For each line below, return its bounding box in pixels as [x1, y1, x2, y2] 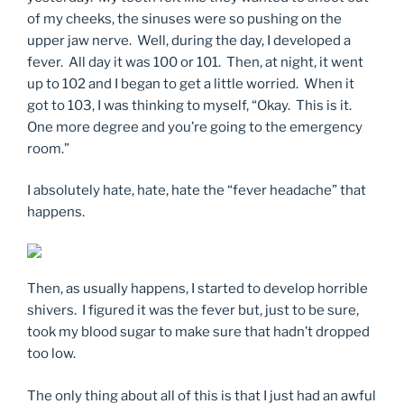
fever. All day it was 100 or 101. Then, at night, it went [27, 53, 363, 70]
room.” [27, 140, 69, 157]
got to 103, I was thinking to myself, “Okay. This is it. [27, 96, 354, 114]
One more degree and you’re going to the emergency [27, 118, 363, 135]
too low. [27, 345, 76, 363]
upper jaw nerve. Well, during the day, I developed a [27, 32, 351, 49]
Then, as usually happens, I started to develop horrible [27, 280, 368, 298]
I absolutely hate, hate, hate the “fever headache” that [27, 182, 366, 199]
